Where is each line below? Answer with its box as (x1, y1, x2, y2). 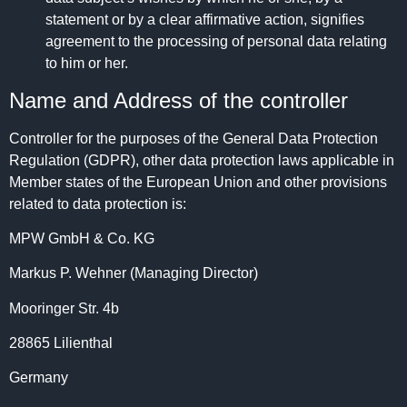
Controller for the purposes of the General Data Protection (9, 130, 378, 146)
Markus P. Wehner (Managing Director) (9, 265, 258, 282)
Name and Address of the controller (9, 87, 348, 113)
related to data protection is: (9, 195, 186, 212)
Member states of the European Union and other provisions (9, 174, 387, 190)
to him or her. (45, 55, 128, 72)
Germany (9, 370, 68, 386)
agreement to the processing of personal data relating (45, 34, 387, 50)
